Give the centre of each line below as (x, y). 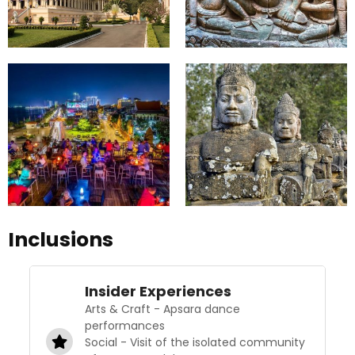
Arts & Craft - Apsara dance (162, 309)
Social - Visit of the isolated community (195, 343)
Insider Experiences (158, 292)
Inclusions (61, 240)
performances (124, 326)
